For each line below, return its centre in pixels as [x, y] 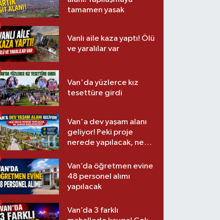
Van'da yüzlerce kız [103, 83]
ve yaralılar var [94, 49]
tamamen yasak [96, 10]
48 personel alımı [99, 176]
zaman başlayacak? [103, 153]
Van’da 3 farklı [93, 210]
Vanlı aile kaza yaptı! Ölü [111, 39]
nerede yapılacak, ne [106, 142]
